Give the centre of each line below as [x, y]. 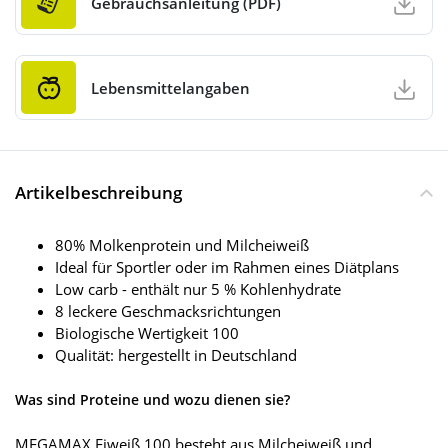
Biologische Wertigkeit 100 [147, 333]
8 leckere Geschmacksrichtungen [168, 311]
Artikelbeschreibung [98, 193]
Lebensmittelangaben [170, 87]
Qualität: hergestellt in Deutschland [176, 355]
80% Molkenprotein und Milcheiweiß [182, 245]
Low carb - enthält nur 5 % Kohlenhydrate [198, 289]
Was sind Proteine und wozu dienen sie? [152, 400]
